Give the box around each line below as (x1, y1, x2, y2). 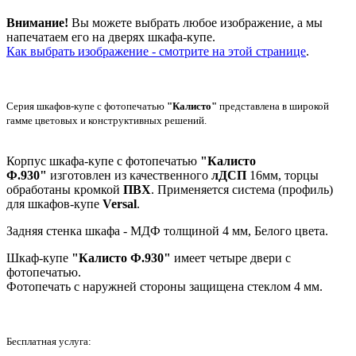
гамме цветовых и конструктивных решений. (6, 114, 207, 127)
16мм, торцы (246, 168, 319, 183)
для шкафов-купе (6, 197, 103, 211)
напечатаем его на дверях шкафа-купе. (6, 30, 219, 44)
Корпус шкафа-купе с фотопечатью (6, 154, 200, 168)
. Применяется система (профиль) (151, 183, 333, 197)
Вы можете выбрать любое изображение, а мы (68, 16, 323, 30)
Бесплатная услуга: (6, 335, 91, 348)
